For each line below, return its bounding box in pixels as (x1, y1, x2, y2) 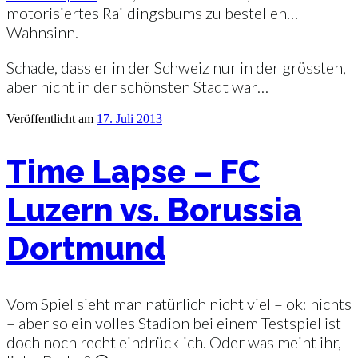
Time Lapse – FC (6, 153, 260, 191)
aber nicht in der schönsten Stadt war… (6, 76, 268, 96)
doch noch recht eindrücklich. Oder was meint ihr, (6, 332, 341, 352)
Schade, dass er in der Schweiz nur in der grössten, (6, 57, 346, 77)
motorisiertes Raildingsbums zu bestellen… (6, 2, 298, 22)
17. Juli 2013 (97, 111, 162, 125)
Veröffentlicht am (6, 111, 93, 125)
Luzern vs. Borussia (6, 191, 302, 229)
